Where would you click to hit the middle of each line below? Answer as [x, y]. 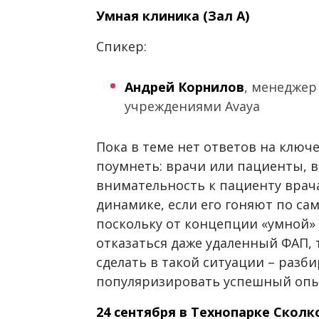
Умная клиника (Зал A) [173, 16]
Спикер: [121, 47]
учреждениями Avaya [192, 106]
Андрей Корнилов [184, 87]
